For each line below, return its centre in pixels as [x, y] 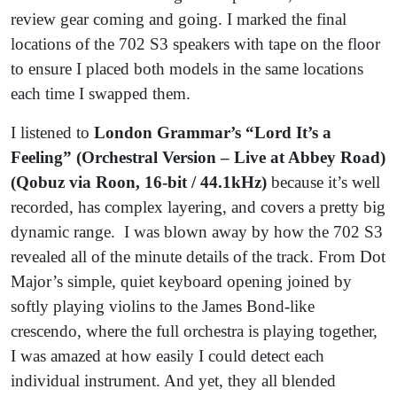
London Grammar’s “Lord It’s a [213, 132]
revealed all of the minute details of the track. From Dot [198, 256]
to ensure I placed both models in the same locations [187, 68]
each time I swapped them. [101, 93]
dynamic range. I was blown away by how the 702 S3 [197, 231]
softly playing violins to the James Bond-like [163, 306]
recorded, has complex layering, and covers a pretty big [198, 206]
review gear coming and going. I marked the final [179, 19]
